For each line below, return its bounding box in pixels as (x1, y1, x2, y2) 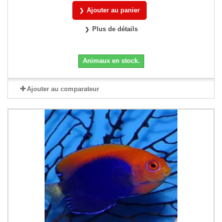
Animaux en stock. (82, 56, 140, 64)
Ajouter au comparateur (26, 85, 99, 93)
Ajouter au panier (87, 6, 140, 14)
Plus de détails (92, 25, 138, 33)
